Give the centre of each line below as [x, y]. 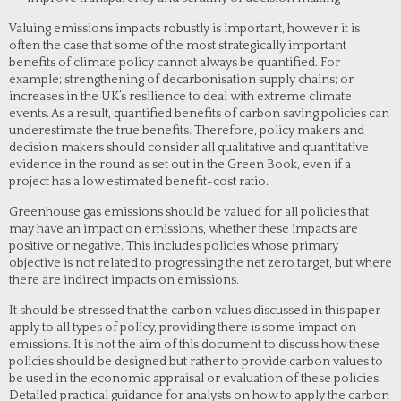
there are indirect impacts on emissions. [124, 280]
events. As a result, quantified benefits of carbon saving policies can [199, 114]
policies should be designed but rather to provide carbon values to [196, 362]
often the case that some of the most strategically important [178, 46]
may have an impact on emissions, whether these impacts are [183, 229]
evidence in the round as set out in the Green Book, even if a [180, 165]
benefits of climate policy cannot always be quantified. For [175, 63]
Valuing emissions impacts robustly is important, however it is [184, 29]
